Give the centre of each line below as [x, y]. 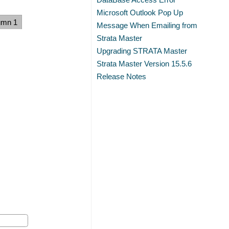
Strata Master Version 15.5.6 [144, 64]
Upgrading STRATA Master [142, 51]
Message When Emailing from [147, 25]
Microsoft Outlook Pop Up [140, 13]
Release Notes [122, 76]
